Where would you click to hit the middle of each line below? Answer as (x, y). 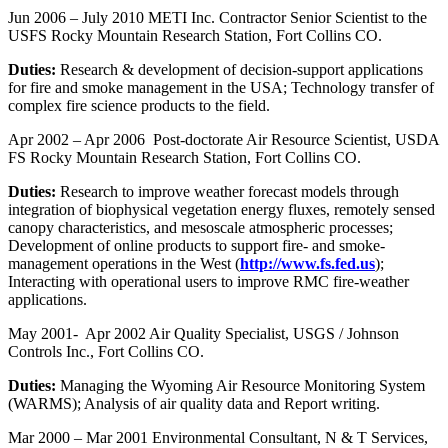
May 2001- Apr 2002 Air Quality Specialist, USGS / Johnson (203, 333)
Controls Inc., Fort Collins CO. (106, 351)
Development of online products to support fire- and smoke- (196, 245)
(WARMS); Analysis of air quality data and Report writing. (194, 403)
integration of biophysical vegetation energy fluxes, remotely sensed (221, 209)
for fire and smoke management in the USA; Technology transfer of (221, 87)
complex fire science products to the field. (139, 105)
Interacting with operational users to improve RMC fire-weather (208, 281)
